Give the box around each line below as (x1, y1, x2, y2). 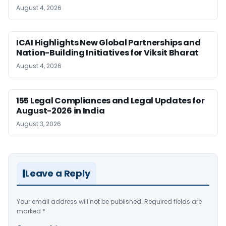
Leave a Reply (25, 167, 90, 180)
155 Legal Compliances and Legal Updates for (16, 95, 205, 107)
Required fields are (144, 197, 202, 206)
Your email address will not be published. (17, 197, 143, 206)
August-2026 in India (16, 105, 105, 117)
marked (17, 207, 42, 216)
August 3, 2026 (16, 120, 61, 129)
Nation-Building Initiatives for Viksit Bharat (16, 47, 199, 59)
